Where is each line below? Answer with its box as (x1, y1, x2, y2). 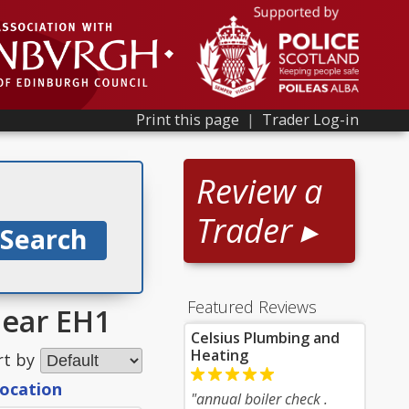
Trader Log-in (262, 110, 359, 130)
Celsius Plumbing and (191, 328, 340, 348)
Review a (196, 169, 322, 214)
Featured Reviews (187, 296, 317, 318)
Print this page (136, 110, 239, 130)
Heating (191, 345, 248, 365)
